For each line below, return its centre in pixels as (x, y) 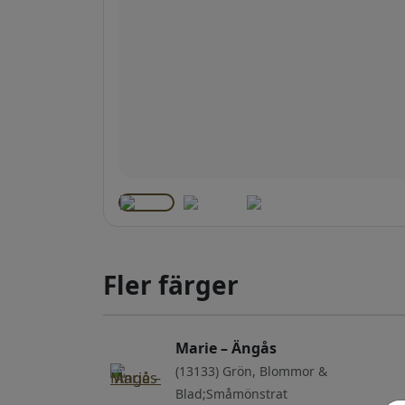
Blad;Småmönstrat (231, 393)
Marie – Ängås (226, 348)
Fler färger (171, 284)
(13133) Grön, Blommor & (251, 371)
